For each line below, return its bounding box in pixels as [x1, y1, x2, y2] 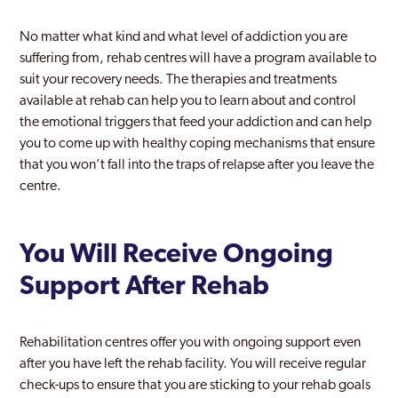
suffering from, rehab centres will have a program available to [20, 52, 378, 66]
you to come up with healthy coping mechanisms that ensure [20, 137, 376, 151]
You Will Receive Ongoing [20, 242, 334, 269]
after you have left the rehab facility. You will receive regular [20, 357, 367, 371]
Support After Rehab [20, 274, 270, 301]
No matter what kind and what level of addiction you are [20, 30, 348, 44]
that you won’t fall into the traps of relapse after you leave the [20, 158, 375, 172]
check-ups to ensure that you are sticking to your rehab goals [20, 378, 371, 393]
